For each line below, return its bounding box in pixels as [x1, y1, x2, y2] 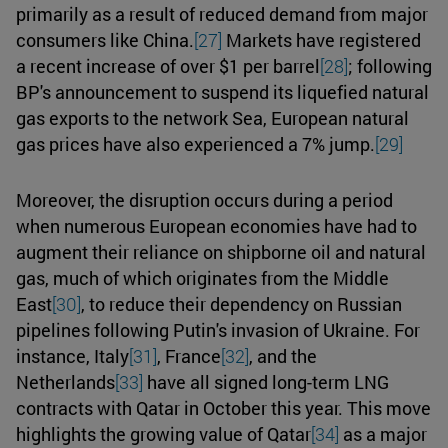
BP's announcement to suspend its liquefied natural [16, 79, 429, 104]
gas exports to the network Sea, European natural [16, 105, 409, 130]
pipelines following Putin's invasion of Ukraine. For [16, 317, 420, 342]
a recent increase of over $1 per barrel [16, 53, 320, 78]
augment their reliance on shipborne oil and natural [16, 239, 426, 264]
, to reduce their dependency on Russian [81, 291, 402, 316]
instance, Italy [16, 343, 129, 368]
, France [157, 343, 221, 368]
